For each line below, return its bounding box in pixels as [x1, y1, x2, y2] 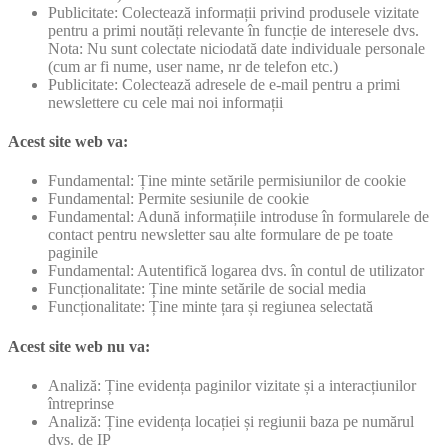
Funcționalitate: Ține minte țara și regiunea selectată [48, 298, 373, 316]
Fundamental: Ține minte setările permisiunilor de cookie [48, 172, 406, 190]
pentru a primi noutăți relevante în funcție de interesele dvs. [48, 21, 419, 39]
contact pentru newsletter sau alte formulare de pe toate [48, 226, 393, 244]
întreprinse [48, 394, 114, 412]
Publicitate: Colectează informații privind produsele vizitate [48, 3, 419, 21]
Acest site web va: [8, 133, 128, 151]
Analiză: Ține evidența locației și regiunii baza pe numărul [48, 412, 414, 430]
